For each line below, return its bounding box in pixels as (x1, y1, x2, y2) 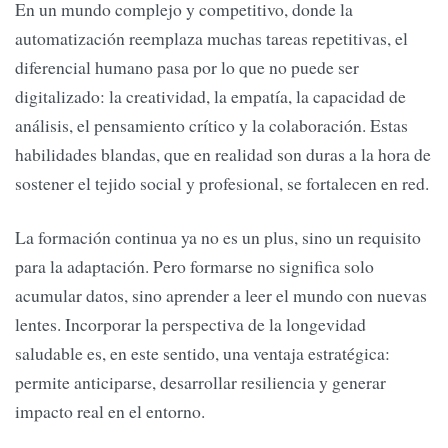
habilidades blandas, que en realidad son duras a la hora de (15, 142, 431, 167)
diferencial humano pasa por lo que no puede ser (15, 55, 359, 80)
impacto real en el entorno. (15, 398, 205, 423)
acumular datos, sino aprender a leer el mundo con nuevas (15, 282, 427, 307)
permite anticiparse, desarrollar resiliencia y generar (15, 369, 386, 394)
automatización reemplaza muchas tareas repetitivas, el (15, 26, 408, 51)
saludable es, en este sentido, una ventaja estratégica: (15, 340, 390, 365)
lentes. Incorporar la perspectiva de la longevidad (15, 311, 366, 336)
